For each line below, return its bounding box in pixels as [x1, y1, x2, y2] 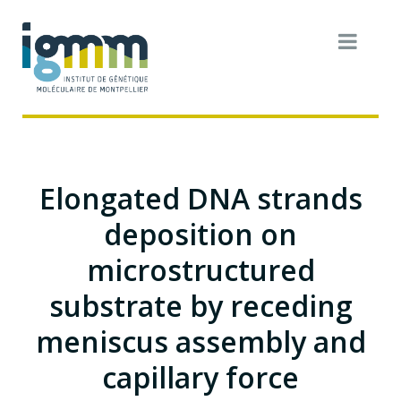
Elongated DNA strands [38, 178, 363, 218]
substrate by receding [48, 286, 353, 325]
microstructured [86, 250, 315, 289]
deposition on [104, 214, 297, 253]
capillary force [102, 357, 299, 397]
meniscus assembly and [35, 321, 366, 361]
